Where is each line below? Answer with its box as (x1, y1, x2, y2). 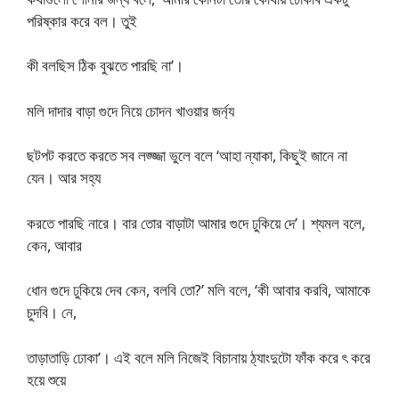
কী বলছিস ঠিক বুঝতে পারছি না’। (27, 55, 183, 76)
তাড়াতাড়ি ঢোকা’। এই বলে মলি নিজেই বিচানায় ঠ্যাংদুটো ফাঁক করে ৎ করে (27, 346, 370, 368)
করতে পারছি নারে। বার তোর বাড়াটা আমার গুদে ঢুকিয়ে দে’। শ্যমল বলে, (27, 212, 365, 233)
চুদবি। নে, (27, 302, 77, 322)
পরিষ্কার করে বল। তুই (27, 10, 137, 31)
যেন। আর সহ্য (27, 167, 101, 188)
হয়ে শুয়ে (27, 369, 66, 390)
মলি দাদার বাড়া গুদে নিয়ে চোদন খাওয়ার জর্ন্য (27, 100, 234, 121)
